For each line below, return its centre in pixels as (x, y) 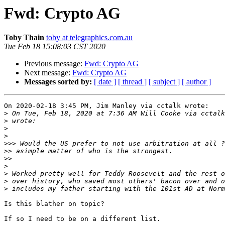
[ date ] (105, 82)
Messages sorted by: (58, 82)
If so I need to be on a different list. (82, 219)
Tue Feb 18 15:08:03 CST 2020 (55, 47)
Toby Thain (24, 38)
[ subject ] (164, 82)
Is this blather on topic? (54, 204)
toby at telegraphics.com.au (89, 38)
